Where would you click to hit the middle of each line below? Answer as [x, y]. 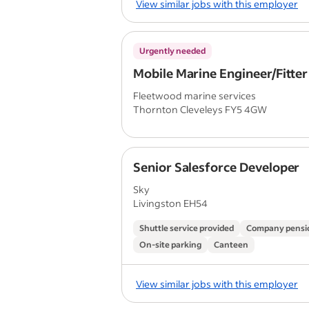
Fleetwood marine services [195, 96]
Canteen [231, 245]
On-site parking [170, 245]
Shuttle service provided [187, 228]
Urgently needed [172, 51]
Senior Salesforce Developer [217, 167]
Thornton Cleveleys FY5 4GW [200, 109]
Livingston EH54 [170, 203]
